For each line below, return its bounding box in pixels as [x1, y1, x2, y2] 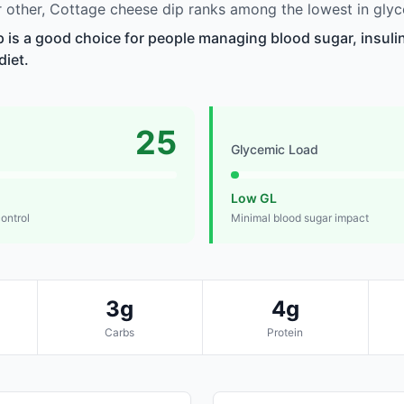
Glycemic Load [231, 142, 318, 158]
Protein [267, 326, 304, 340]
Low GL [231, 190, 277, 207]
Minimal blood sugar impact [231, 211, 369, 225]
